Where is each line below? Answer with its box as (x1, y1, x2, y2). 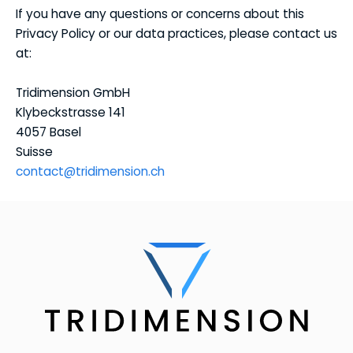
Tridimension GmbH (16, 84, 130, 102)
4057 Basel (16, 124, 81, 141)
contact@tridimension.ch (16, 163, 165, 180)
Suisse (16, 143, 53, 161)
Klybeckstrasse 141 (16, 104, 125, 121)
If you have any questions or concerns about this (16, 6, 304, 23)
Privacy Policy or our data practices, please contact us (16, 25, 337, 43)
